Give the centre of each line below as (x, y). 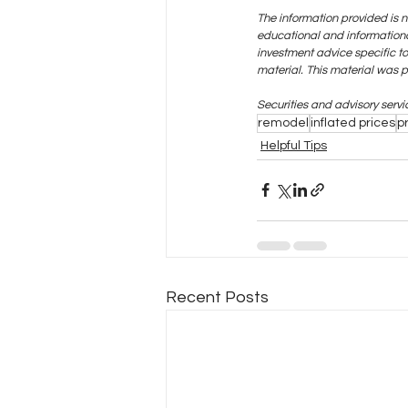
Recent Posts (217, 297)
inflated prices (353, 122)
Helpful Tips (294, 145)
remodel (283, 122)
